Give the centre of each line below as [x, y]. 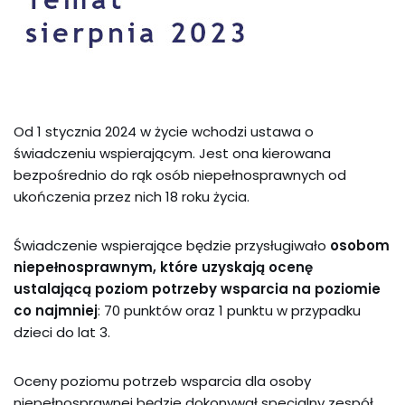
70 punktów [145, 311]
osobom [360, 245]
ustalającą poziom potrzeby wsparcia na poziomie [197, 289]
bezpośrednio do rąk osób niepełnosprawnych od [180, 175]
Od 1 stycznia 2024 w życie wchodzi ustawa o [164, 132]
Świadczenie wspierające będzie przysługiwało [172, 245]
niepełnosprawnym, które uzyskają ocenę [163, 267]
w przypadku [319, 311]
